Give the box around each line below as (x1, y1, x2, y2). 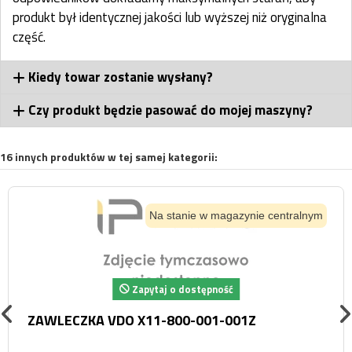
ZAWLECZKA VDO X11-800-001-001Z (27, 310, 256, 332)
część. (13, 27, 46, 48)
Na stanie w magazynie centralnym (149, 208, 323, 222)
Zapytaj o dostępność (129, 281, 233, 297)
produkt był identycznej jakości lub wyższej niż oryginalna (13, 7, 327, 28)
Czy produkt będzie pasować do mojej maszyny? (28, 100, 313, 121)
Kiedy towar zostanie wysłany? (28, 67, 214, 88)
